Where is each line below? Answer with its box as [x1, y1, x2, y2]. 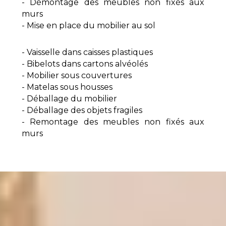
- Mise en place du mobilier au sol [21, 21, 155, 31]
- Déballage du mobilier [21, 94, 117, 104]
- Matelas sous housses [21, 82, 112, 92]
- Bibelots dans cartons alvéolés [21, 59, 148, 69]
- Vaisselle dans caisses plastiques [21, 47, 153, 58]
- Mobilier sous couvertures [21, 71, 132, 81]
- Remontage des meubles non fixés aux [21, 117, 205, 127]
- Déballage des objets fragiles [21, 105, 142, 116]
